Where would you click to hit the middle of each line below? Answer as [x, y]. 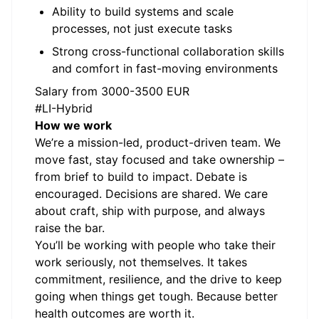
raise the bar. [70, 228]
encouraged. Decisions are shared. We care [151, 194]
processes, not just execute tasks [142, 28]
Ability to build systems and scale [143, 11]
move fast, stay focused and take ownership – [159, 159]
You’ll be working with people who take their [155, 245]
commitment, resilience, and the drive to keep [158, 279]
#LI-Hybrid [64, 108]
